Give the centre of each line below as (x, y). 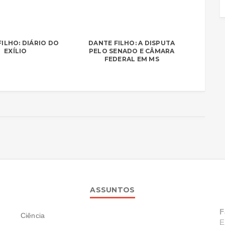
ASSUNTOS (113, 190)
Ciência (33, 215)
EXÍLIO (16, 51)
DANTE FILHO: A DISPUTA (132, 43)
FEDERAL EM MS (132, 59)
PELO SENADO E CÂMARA (132, 51)
